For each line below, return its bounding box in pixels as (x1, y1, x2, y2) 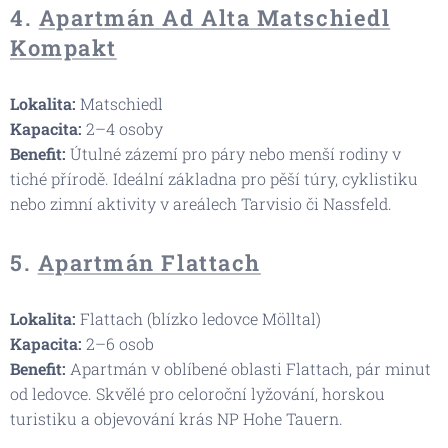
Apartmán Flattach (37, 248, 261, 277)
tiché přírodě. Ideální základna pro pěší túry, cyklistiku (10, 168, 418, 189)
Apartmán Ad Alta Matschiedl (38, 3, 391, 32)
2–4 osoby (82, 118, 163, 139)
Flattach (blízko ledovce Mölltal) (76, 308, 321, 329)
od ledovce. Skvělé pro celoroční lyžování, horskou (10, 383, 385, 404)
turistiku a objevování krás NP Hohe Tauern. (10, 408, 343, 429)
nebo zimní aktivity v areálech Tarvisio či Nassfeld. (10, 193, 392, 214)
